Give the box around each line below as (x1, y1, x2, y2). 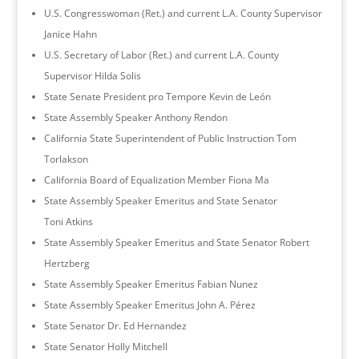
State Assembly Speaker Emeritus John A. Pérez (43, 297, 256, 312)
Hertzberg (43, 256, 90, 270)
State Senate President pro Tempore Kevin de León (43, 89, 271, 103)
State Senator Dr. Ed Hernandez (43, 318, 187, 333)
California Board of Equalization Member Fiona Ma (43, 172, 269, 187)
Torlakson (43, 151, 88, 166)
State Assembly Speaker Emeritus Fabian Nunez (43, 276, 258, 291)
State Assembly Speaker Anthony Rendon (43, 110, 228, 124)
